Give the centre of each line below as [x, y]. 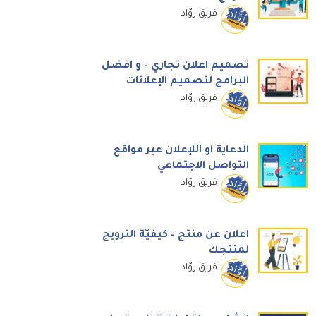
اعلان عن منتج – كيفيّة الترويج [176, 236]
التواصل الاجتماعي [203, 166]
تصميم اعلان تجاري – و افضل [176, 66]
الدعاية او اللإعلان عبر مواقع [182, 151]
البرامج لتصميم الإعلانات [188, 82]
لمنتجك [229, 251]
